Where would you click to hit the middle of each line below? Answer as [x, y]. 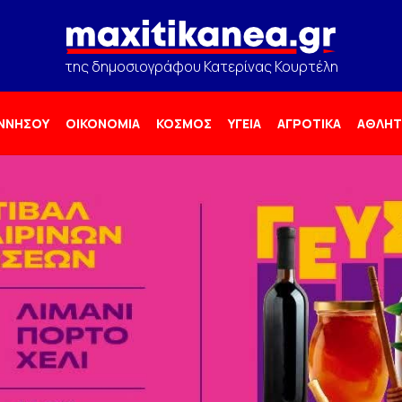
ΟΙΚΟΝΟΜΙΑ [103, 123]
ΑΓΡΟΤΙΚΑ [309, 123]
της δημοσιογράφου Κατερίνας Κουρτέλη [201, 66]
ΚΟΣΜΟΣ [184, 123]
